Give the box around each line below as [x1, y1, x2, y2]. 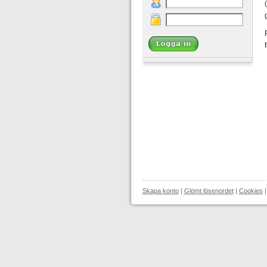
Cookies [238, 187, 263, 194]
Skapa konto [142, 187, 179, 194]
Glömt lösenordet [184, 187, 234, 194]
